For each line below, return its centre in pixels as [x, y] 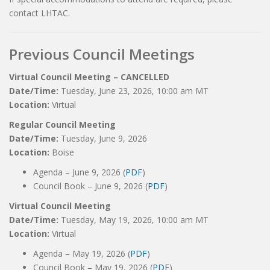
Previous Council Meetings [102, 54]
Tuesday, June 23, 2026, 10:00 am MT [135, 91]
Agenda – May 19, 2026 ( [82, 253]
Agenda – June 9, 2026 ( [79, 172]
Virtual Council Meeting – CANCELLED [89, 77]
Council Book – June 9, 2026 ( [90, 186]
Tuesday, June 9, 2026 [104, 138]
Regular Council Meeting [62, 124]
